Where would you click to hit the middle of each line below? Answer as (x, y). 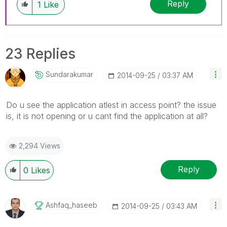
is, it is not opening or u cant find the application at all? (107, 116)
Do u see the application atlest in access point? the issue (111, 105)
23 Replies (40, 53)
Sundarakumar (69, 74)
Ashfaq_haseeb (71, 205)
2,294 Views (40, 145)
